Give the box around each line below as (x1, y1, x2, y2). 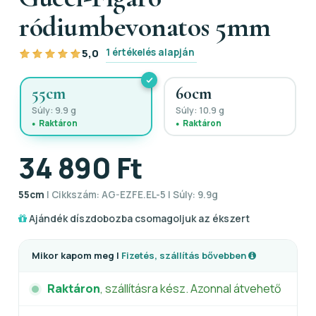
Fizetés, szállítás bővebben (121, 248, 248, 262)
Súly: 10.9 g (176, 104, 224, 116)
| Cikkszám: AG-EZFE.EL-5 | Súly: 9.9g (44, 188, 218, 201)
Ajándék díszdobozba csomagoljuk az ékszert (27, 211, 250, 225)
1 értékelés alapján (106, 45, 195, 59)
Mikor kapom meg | (32, 248, 121, 262)
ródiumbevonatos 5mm (18, 9, 271, 44)
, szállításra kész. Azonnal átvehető (100, 280, 281, 296)
